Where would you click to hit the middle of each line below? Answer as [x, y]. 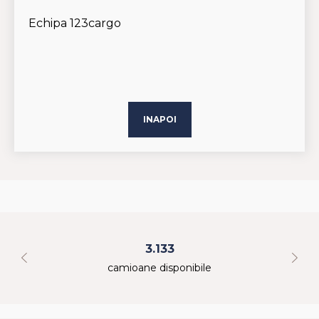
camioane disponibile [159, 267]
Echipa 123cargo [75, 23]
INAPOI [159, 119]
